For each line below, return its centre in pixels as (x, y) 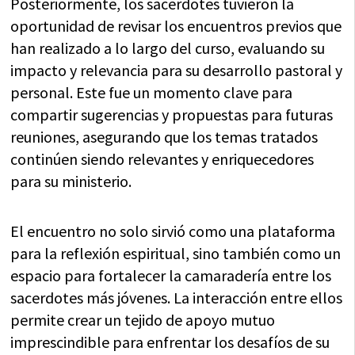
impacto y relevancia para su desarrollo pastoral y (177, 70)
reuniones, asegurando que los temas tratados (164, 137)
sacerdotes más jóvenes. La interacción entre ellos (177, 298)
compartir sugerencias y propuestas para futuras (172, 115)
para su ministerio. (71, 181)
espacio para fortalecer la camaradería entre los (171, 275)
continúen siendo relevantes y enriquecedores (162, 159)
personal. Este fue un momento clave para (152, 92)
